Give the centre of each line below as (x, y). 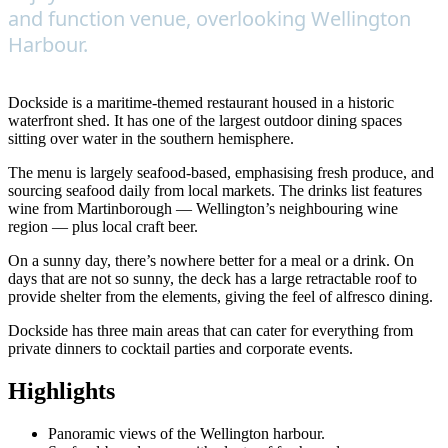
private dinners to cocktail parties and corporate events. (180, 348)
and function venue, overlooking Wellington (209, 18)
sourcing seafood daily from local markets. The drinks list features (215, 190)
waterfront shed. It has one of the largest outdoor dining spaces (205, 120)
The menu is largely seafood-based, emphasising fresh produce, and (221, 172)
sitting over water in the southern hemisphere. (151, 138)
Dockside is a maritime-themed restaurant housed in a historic (201, 102)
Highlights (61, 390)
